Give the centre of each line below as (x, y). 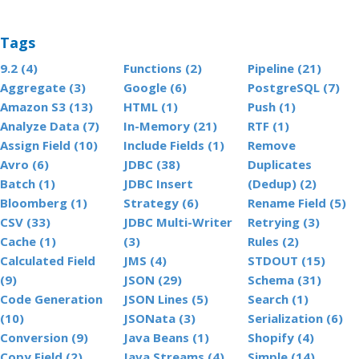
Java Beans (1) (167, 337)
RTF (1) (268, 126)
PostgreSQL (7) (293, 87)
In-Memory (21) (171, 126)
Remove (271, 145)
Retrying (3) (283, 222)
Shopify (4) (280, 337)
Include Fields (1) (174, 145)
